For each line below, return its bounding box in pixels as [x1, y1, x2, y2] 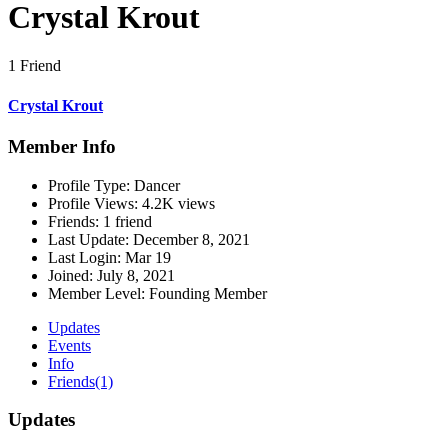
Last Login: [48, 248, 121, 266]
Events [48, 336, 91, 354]
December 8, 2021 [133, 230, 250, 248]
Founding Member [145, 284, 267, 302]
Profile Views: [48, 194, 138, 212]
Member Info [8, 135, 116, 157]
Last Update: [48, 230, 129, 248]
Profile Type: [48, 176, 130, 194]
